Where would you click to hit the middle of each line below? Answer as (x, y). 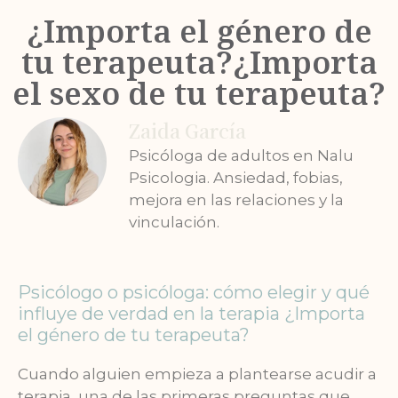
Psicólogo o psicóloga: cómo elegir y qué (194, 292)
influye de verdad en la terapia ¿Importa (191, 313)
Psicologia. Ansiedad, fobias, (236, 178)
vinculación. (174, 223)
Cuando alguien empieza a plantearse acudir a (197, 374)
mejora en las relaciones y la (236, 200)
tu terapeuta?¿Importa (199, 62)
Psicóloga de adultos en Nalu (241, 156)
